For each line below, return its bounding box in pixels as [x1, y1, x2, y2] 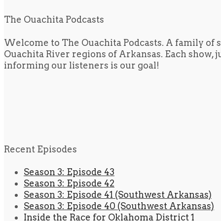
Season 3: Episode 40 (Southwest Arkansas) [24, 201, 214, 212]
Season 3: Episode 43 [24, 167, 114, 178]
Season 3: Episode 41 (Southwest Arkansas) [24, 189, 212, 200]
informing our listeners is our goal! [4, 60, 159, 71]
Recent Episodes [4, 144, 77, 154]
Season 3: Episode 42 [24, 178, 114, 189]
